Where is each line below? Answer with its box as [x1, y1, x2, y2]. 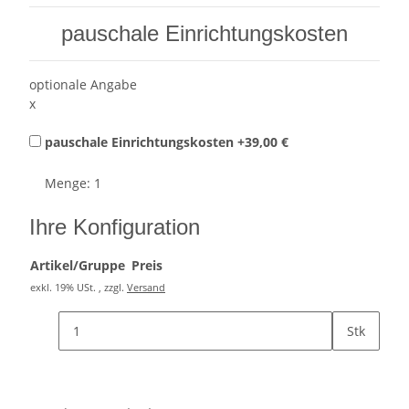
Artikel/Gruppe [30, 257, 125, 275]
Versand [127, 280, 165, 295]
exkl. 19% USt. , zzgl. [30, 280, 127, 295]
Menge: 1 [45, 174, 101, 193]
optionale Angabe [29, 76, 137, 94]
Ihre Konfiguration [29, 215, 200, 240]
